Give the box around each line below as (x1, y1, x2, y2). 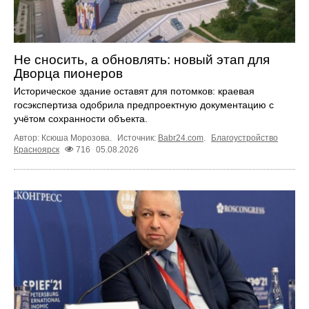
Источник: (117, 133, 158, 143)
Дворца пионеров (14, 66, 123, 81)
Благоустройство (211, 133, 278, 143)
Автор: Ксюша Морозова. (14, 133, 114, 143)
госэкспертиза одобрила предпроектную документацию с (14, 99, 274, 111)
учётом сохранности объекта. (14, 113, 148, 125)
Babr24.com (158, 133, 203, 143)
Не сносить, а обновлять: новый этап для (14, 52, 270, 68)
